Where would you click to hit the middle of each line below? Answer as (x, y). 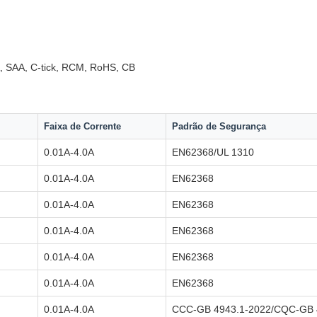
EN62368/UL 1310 (213, 152)
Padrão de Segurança (219, 126)
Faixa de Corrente (82, 126)
